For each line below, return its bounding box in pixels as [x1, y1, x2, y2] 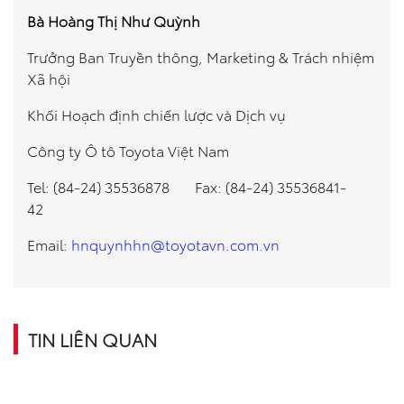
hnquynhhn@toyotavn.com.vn [71, 234, 280, 255]
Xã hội [27, 68, 70, 89]
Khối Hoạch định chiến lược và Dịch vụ [27, 104, 286, 125]
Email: [27, 234, 71, 255]
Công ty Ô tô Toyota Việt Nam [27, 140, 229, 161]
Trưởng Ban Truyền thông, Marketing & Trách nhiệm [27, 46, 374, 68]
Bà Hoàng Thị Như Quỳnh [27, 10, 200, 32]
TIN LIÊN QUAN [28, 326, 157, 353]
